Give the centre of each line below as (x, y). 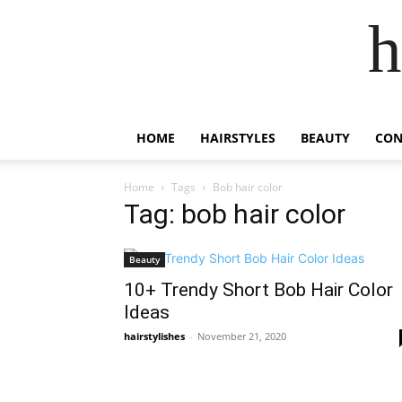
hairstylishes (154, 336)
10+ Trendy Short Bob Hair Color (258, 290)
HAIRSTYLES (238, 138)
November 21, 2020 (242, 336)
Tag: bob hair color (235, 214)
